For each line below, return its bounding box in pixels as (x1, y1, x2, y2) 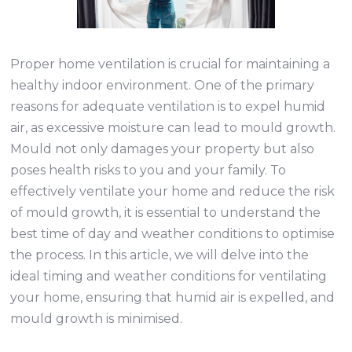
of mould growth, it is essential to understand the (10, 205, 321, 220)
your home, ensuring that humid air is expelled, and (10, 290, 335, 305)
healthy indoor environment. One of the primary (10, 78, 315, 93)
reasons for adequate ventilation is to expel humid (10, 99, 326, 114)
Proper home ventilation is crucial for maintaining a (10, 57, 331, 71)
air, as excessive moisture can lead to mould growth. (10, 120, 336, 135)
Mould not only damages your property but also (10, 141, 315, 156)
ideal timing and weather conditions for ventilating (10, 269, 328, 284)
